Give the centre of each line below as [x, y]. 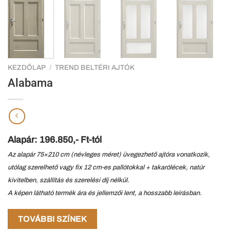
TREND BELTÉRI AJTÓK [95, 68]
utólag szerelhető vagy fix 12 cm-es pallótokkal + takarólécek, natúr [106, 167]
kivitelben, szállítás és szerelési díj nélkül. [69, 180]
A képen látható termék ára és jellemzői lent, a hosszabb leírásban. [105, 193]
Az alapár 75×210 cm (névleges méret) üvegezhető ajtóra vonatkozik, [109, 154]
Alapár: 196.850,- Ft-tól [55, 140]
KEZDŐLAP [27, 68]
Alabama [30, 82]
